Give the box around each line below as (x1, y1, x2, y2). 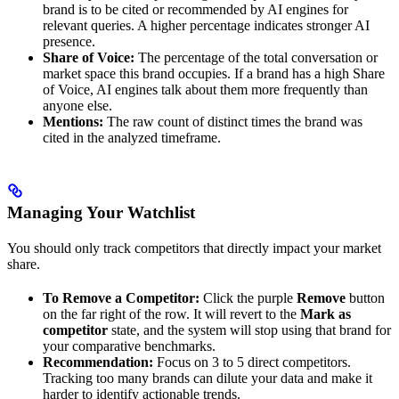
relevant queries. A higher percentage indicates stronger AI (43, 18, 370, 34)
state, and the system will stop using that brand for (108, 322, 391, 338)
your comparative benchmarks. (43, 338, 216, 354)
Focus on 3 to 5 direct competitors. (153, 354, 351, 370)
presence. (43, 34, 95, 50)
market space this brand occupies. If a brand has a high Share (43, 66, 385, 82)
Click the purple (199, 289, 297, 305)
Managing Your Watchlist (7, 202, 195, 222)
